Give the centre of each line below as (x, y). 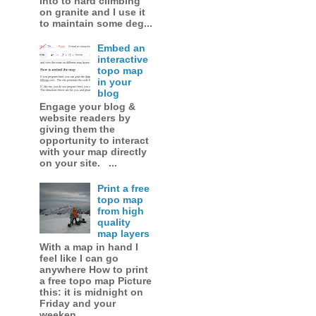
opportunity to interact (94, 141)
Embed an (122, 48)
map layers (124, 233)
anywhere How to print (93, 269)
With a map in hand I (89, 247)
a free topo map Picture (95, 280)
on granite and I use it (92, 12)
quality (114, 222)
